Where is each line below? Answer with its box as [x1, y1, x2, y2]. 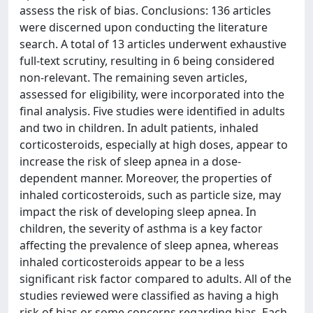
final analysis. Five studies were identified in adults [20, 103, 285, 119]
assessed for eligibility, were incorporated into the [20, 86, 284, 102]
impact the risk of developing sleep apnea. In [20, 203, 256, 219]
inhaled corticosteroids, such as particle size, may [20, 187, 281, 203]
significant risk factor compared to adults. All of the [20, 270, 291, 286]
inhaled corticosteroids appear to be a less [20, 254, 245, 270]
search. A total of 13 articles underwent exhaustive [20, 36, 286, 52]
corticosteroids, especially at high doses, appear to [20, 136, 288, 152]
